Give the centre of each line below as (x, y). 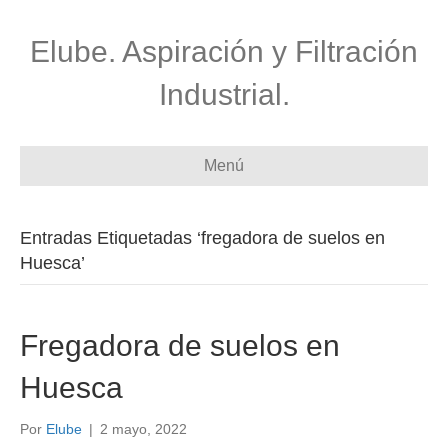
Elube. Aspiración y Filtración (224, 51)
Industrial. (224, 94)
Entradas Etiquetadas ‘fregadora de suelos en (202, 238)
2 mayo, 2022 (143, 429)
